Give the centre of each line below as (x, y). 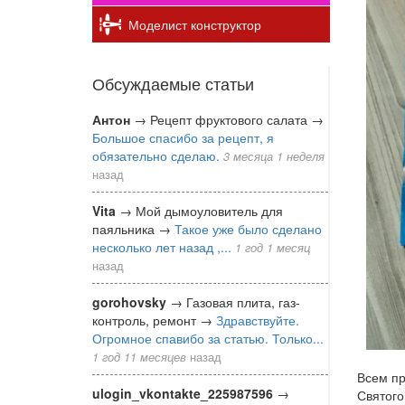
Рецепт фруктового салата (231, 119)
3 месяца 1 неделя (274, 156)
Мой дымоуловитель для (209, 210)
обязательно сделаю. (158, 155)
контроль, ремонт (146, 320)
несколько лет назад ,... (162, 246)
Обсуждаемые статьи (173, 83)
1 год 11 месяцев (139, 357)
